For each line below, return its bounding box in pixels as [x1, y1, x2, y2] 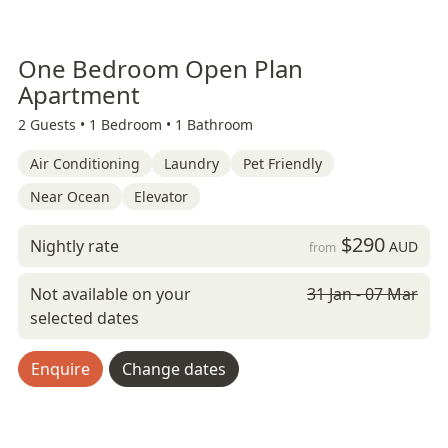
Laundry [164, 154, 219, 173]
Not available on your [30, 283, 191, 305]
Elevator [134, 187, 188, 206]
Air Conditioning [30, 154, 140, 173]
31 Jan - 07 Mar [306, 283, 418, 305]
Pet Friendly [243, 154, 322, 173]
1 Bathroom [175, 115, 253, 134]
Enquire [31, 358, 90, 380]
